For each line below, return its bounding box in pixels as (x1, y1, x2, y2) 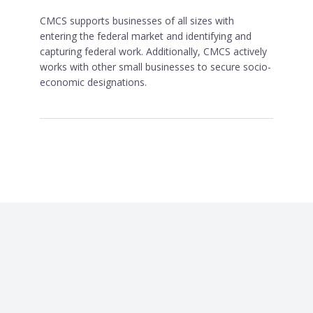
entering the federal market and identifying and (39, 29, 252, 43)
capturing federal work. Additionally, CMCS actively (39, 44, 267, 58)
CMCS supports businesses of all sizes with (39, 13, 234, 27)
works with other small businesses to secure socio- (39, 59, 271, 73)
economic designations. (39, 75, 147, 89)
